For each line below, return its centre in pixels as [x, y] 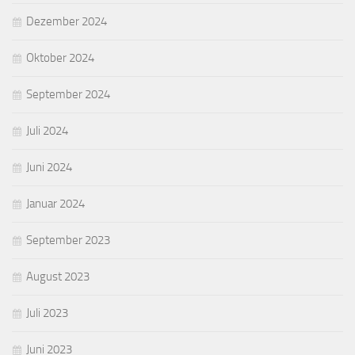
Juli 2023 [47, 313]
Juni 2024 [49, 168]
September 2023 [68, 240]
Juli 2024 [47, 131]
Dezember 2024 [67, 22]
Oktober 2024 [60, 58]
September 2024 [68, 95]
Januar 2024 [55, 204]
